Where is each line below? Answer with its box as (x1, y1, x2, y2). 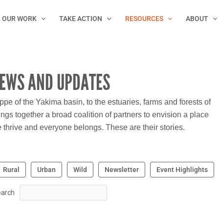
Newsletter (104, 166, 139, 174)
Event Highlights (156, 166, 208, 174)
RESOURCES (125, 14, 163, 22)
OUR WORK (1, 14, 37, 22)
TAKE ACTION (59, 14, 103, 22)
